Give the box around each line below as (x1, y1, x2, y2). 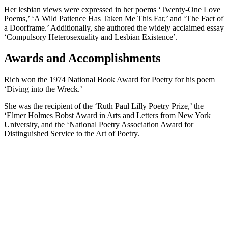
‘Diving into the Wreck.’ (4, 84, 82, 94)
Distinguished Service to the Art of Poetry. (4, 129, 139, 138)
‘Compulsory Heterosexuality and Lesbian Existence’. (4, 32, 178, 41)
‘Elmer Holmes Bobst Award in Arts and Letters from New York (4, 111, 211, 120)
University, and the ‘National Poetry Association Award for (4, 120, 193, 129)
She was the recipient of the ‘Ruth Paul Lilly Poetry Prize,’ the (4, 102, 204, 111)
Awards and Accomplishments (4, 51, 160, 65)
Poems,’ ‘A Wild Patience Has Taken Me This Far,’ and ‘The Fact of (4, 14, 223, 23)
